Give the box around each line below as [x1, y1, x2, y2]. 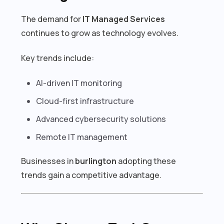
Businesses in [21, 155, 75, 166]
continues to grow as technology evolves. [21, 27, 179, 38]
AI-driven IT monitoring [36, 77, 122, 88]
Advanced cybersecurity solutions [36, 113, 166, 124]
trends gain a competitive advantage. [21, 169, 162, 180]
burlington [75, 155, 117, 166]
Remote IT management [36, 131, 128, 142]
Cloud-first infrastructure [36, 95, 134, 106]
